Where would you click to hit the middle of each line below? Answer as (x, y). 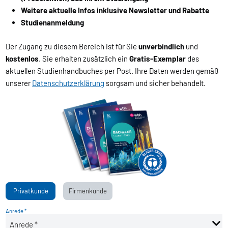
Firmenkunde (88, 191)
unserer (19, 83)
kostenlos (22, 58)
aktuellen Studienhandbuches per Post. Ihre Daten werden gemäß (112, 70)
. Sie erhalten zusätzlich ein (84, 58)
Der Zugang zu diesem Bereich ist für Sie (72, 46)
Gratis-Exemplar (158, 58)
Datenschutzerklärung (68, 83)
